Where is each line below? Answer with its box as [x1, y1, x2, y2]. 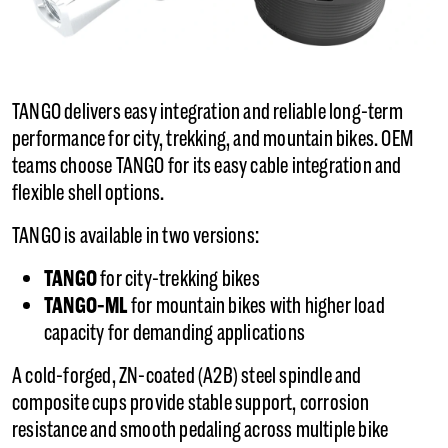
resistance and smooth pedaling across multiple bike [12, 416, 389, 444]
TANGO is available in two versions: [12, 222, 263, 250]
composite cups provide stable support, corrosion [12, 389, 370, 417]
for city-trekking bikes [97, 265, 260, 293]
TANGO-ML [44, 292, 128, 320]
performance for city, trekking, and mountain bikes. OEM [12, 125, 414, 153]
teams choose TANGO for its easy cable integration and [12, 152, 402, 180]
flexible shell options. [12, 179, 168, 207]
